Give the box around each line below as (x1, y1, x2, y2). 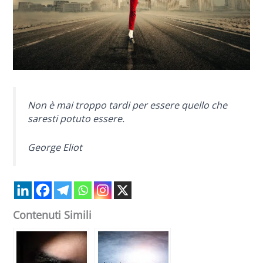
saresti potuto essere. (28, 112, 125, 125)
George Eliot (28, 140, 83, 154)
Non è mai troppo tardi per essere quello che (28, 98, 228, 112)
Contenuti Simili (13, 208, 92, 222)
